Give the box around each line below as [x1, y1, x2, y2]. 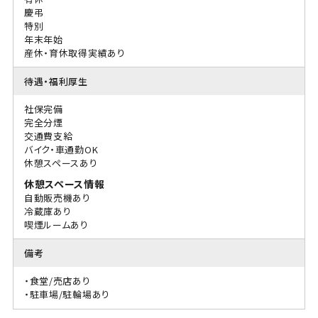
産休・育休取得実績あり [23, 45, 126, 60]
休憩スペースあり [23, 155, 98, 170]
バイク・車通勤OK [23, 142, 99, 156]
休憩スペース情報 [23, 176, 105, 191]
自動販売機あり [23, 190, 91, 204]
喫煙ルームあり [23, 217, 89, 231]
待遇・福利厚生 [23, 74, 88, 88]
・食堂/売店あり [23, 273, 91, 287]
